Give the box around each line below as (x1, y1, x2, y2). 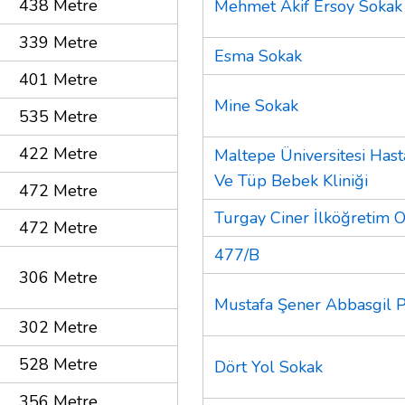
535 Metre (19, 105, 98, 127)
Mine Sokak (214, 94, 298, 117)
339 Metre (19, 31, 98, 53)
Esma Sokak (214, 44, 302, 67)
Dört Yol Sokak (214, 355, 323, 378)
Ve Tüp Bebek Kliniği (214, 169, 368, 192)
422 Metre (19, 142, 98, 165)
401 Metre (19, 68, 98, 90)
